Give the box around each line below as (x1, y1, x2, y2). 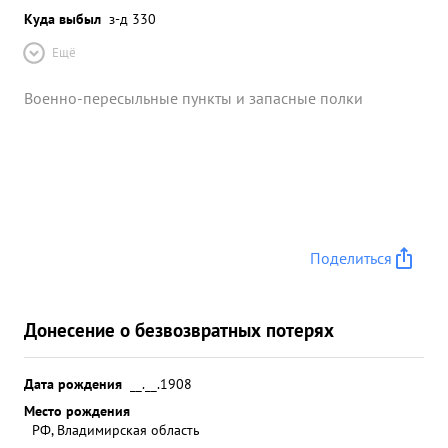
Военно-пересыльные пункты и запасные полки (24, 88, 363, 108)
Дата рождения (24, 374, 122, 393)
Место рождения (24, 401, 130, 420)
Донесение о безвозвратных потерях (24, 317, 334, 342)
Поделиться (310, 248, 392, 268)
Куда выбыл (24, 9, 101, 28)
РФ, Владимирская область (32, 420, 200, 439)
